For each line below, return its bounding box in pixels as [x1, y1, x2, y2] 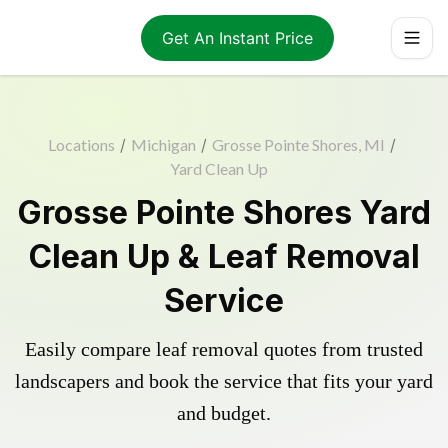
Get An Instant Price [161, 27, 313, 48]
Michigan [130, 135, 196, 154]
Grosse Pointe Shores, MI [211, 135, 385, 154]
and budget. [177, 402, 271, 424]
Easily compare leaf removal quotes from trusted [25, 338, 423, 360]
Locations [47, 135, 115, 154]
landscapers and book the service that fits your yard [15, 370, 433, 392]
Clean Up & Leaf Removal [28, 237, 420, 276]
